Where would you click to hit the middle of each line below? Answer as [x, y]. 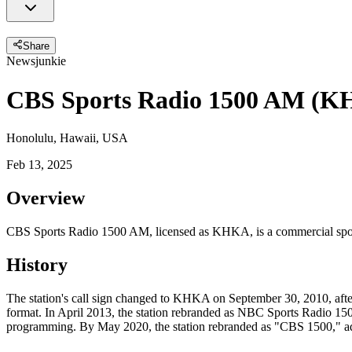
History [37, 264]
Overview [46, 198]
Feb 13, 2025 [39, 165]
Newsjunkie [36, 61]
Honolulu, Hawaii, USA [67, 138]
